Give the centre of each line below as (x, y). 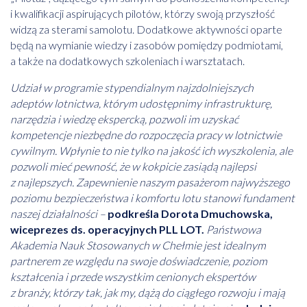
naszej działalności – (59, 214)
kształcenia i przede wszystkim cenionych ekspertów (133, 277)
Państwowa (234, 230)
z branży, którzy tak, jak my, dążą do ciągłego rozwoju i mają (148, 293)
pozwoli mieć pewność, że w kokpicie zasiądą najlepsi (133, 167)
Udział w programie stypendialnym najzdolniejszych (132, 88)
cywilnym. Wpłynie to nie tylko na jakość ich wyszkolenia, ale (151, 151)
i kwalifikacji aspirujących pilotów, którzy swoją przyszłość (143, 14)
